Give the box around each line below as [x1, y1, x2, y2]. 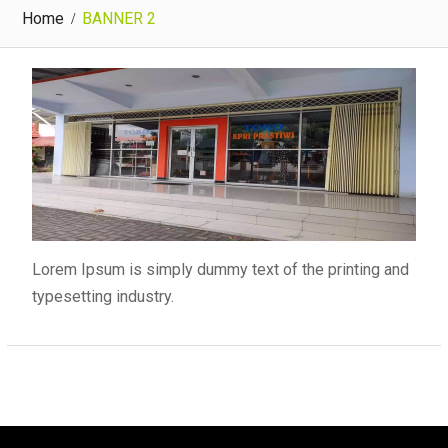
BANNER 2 [81, 8, 156, 28]
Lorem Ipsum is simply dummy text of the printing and [31, 260, 409, 280]
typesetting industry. [31, 287, 174, 307]
